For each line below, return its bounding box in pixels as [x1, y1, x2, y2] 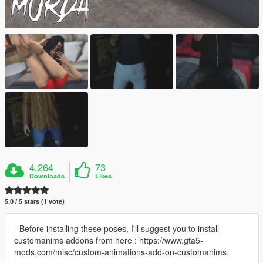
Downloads [29, 171, 65, 181]
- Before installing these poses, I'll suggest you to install [14, 222, 219, 235]
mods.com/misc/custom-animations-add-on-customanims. [14, 246, 229, 258]
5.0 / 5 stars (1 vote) [5, 197, 65, 206]
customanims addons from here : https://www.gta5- [14, 234, 203, 247]
